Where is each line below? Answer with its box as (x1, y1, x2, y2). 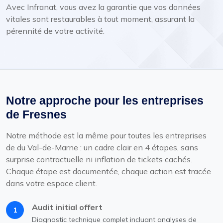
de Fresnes (6, 108, 67, 121)
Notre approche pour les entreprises (6, 94, 204, 107)
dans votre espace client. (6, 178, 97, 188)
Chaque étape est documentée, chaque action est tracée (6, 166, 211, 176)
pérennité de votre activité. (6, 25, 105, 36)
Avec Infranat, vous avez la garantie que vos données (6, 1, 201, 12)
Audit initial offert (32, 202, 103, 212)
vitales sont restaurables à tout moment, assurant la (6, 13, 195, 24)
